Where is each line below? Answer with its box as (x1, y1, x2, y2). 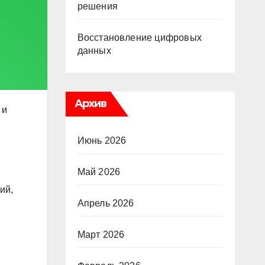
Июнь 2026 (77, 135, 127, 146)
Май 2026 (77, 167, 121, 177)
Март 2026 (77, 230, 125, 240)
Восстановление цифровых (77, 33, 202, 43)
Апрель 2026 (77, 198, 134, 208)
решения (77, 1, 118, 11)
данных (77, 46, 111, 56)
